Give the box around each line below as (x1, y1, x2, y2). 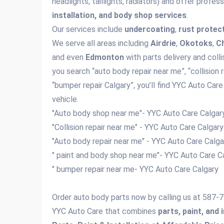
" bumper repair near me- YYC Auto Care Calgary (52, 164, 220, 174)
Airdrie (150, 38, 176, 48)
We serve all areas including (52, 38, 150, 48)
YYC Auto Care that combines (52, 206, 158, 216)
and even (52, 52, 85, 62)
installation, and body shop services (52, 10, 186, 20)
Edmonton (85, 52, 124, 62)
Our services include (52, 24, 124, 34)
